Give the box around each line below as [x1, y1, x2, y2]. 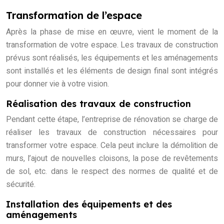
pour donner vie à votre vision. [6, 78, 109, 90]
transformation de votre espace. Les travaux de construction [6, 39, 218, 51]
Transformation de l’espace [6, 9, 142, 22]
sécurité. [6, 178, 35, 191]
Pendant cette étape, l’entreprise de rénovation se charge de [6, 113, 218, 126]
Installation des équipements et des [6, 198, 172, 210]
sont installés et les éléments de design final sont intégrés [6, 65, 218, 77]
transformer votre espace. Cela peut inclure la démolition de [6, 139, 218, 152]
